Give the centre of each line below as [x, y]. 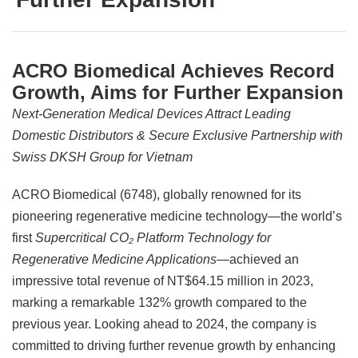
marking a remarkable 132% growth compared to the [159, 302]
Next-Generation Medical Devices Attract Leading [151, 114]
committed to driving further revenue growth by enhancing [174, 346]
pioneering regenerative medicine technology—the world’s [177, 216]
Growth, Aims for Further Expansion [178, 92]
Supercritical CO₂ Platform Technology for [153, 238]
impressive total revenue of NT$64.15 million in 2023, [163, 281]
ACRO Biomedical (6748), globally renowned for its [157, 195]
